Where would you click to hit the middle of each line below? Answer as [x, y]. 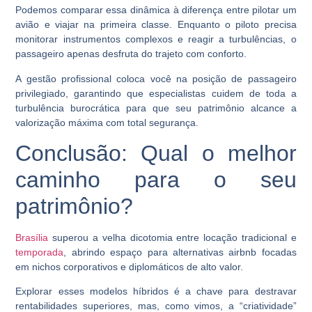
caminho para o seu [156, 180]
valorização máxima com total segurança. [107, 122]
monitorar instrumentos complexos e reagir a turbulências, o [156, 39]
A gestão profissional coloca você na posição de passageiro [156, 78]
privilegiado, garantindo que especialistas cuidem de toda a [156, 93]
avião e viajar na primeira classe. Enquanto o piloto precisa [156, 25]
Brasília [32, 238]
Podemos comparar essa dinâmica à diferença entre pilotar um [156, 10]
